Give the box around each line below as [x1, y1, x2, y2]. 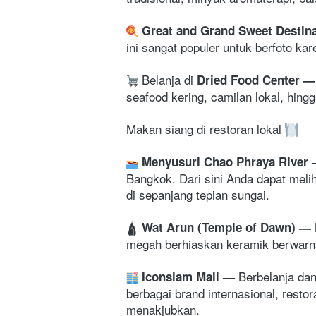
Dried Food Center [193, 71, 303, 88]
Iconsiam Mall [142, 267, 219, 285]
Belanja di [142, 70, 193, 88]
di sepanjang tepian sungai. [126, 185, 273, 203]
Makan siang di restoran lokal [126, 119, 285, 138]
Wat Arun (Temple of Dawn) [142, 218, 296, 236]
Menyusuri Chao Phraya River [138, 152, 312, 170]
